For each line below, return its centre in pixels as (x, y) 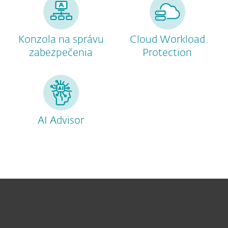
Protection (167, 53)
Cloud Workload (167, 40)
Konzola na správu (61, 40)
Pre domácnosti (58, 215)
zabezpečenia (61, 53)
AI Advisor (61, 121)
